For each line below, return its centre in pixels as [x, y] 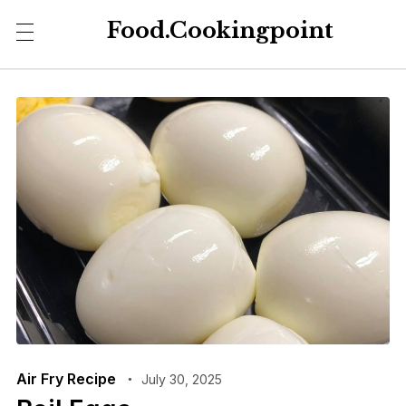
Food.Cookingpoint [220, 30]
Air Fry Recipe [66, 379]
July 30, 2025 [181, 380]
